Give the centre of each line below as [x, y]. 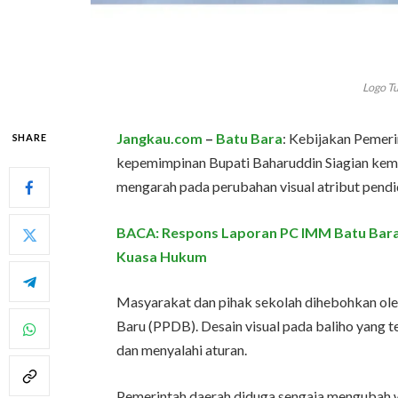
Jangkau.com [160, 139]
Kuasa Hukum [162, 256]
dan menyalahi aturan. [182, 350]
